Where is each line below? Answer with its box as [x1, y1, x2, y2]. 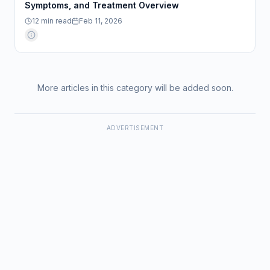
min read [39, 16, 72, 25]
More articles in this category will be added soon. [37, 83, 233, 93]
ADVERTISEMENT [106, 124, 164, 131]
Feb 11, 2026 [79, 16, 122, 25]
